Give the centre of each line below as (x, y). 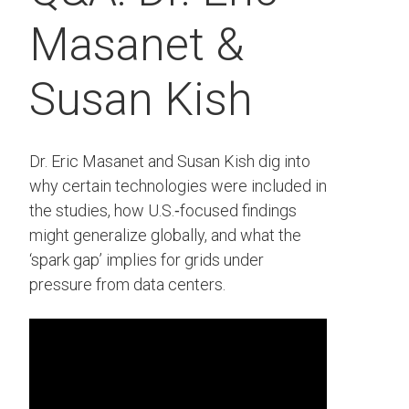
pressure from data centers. (127, 285)
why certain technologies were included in (178, 186)
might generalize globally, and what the (165, 236)
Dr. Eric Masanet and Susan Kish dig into (170, 162)
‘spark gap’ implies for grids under (147, 260)
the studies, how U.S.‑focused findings (163, 211)
